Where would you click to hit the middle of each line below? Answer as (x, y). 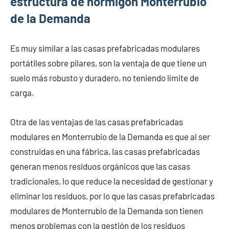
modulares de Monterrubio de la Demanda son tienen (107, 210)
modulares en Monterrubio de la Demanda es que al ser (110, 136)
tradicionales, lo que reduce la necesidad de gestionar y (112, 181)
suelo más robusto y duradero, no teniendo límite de (105, 77)
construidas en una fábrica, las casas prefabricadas (105, 151)
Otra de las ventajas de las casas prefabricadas (97, 121)
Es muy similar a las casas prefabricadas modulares (105, 48)
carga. (22, 92)
